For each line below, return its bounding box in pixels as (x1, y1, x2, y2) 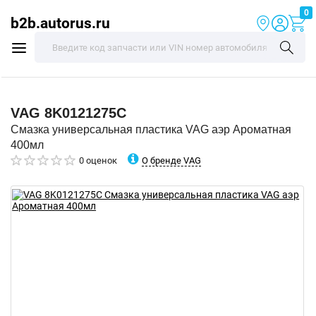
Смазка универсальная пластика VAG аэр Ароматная (11, 123, 291, 135)
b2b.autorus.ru (11, 14, 110, 32)
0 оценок (79, 155, 117, 166)
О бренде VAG (142, 154, 201, 166)
